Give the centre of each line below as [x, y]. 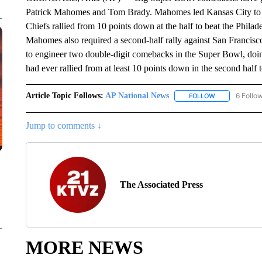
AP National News [137, 96]
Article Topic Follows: [64, 96]
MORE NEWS [84, 248]
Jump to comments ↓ [63, 126]
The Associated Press [161, 185]
